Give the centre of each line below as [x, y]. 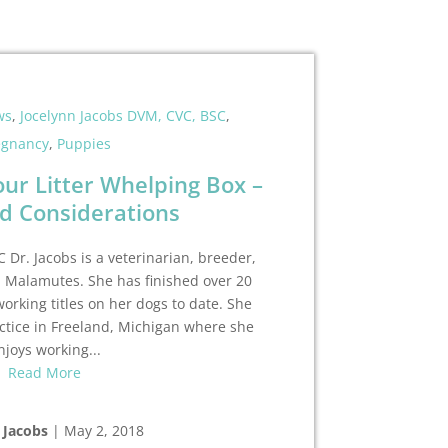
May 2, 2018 [104, 431]
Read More [45, 373]
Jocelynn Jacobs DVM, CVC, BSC [123, 116]
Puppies [84, 144]
